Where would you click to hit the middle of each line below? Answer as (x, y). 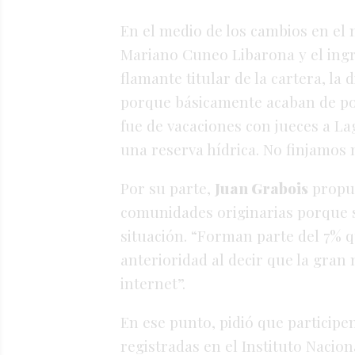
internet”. (153, 283)
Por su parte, (166, 188)
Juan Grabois (261, 188)
